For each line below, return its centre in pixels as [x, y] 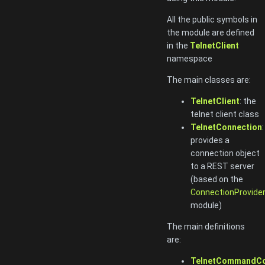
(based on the [217, 179]
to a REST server [222, 166]
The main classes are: [209, 80]
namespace [190, 58]
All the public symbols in [212, 19]
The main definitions [206, 226]
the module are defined [211, 32]
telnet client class [225, 114]
